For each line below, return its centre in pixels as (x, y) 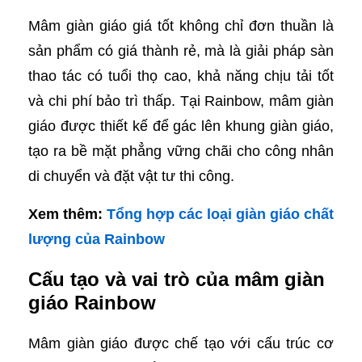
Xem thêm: (67, 215)
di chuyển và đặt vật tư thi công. (131, 177)
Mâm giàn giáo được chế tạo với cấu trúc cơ (181, 344)
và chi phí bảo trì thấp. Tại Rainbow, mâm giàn (181, 101)
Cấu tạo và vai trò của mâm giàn (177, 280)
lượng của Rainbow (97, 240)
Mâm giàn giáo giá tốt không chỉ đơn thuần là (181, 26)
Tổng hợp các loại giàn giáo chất (220, 215)
